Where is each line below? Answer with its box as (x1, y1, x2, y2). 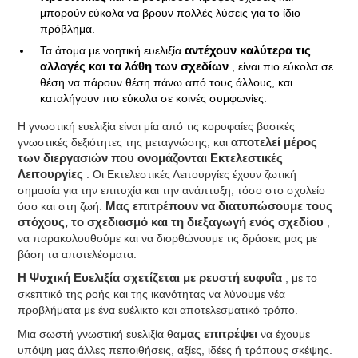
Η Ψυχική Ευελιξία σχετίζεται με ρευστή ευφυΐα (18, 272, 286, 284)
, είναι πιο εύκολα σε (232, 60, 334, 73)
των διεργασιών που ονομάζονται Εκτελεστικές (18, 152, 284, 165)
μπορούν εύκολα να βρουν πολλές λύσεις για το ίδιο (40, 6, 301, 19)
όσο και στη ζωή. (18, 200, 106, 213)
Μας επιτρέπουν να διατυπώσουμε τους (105, 200, 333, 213)
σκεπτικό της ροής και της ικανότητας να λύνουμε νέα (18, 288, 286, 300)
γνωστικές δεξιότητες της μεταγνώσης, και (18, 136, 232, 149)
